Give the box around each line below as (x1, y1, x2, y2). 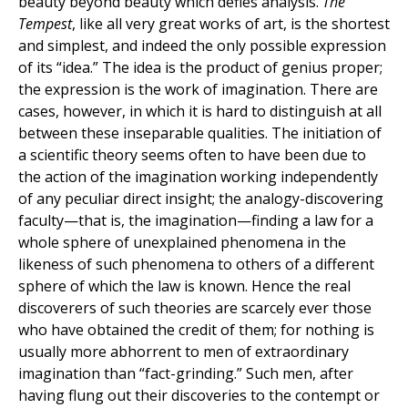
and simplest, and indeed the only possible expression (18, 36, 386, 56)
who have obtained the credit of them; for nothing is (18, 320, 374, 341)
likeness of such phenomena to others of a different (18, 254, 374, 275)
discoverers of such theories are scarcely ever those (18, 298, 372, 319)
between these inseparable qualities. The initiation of (18, 123, 382, 144)
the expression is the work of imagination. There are (18, 79, 378, 100)
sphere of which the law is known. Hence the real (18, 276, 351, 297)
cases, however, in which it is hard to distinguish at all (18, 101, 382, 122)
